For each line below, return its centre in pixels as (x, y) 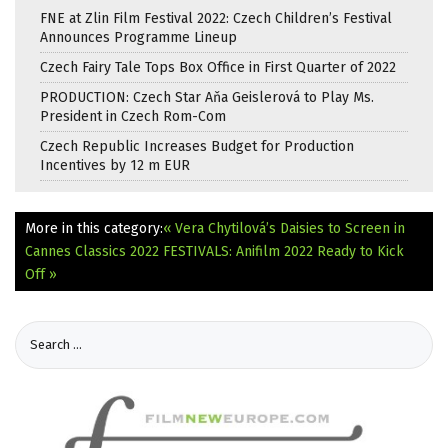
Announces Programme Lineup (138, 37)
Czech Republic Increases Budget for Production (197, 146)
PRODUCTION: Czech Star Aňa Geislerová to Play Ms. (207, 97)
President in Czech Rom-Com (133, 116)
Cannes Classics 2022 (92, 251)
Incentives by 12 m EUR (115, 165)
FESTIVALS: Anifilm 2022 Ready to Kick (283, 251)
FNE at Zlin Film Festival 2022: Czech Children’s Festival (216, 18)
